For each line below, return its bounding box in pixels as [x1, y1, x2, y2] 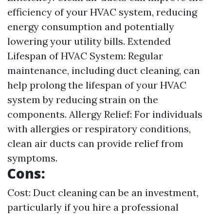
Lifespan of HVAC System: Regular [7, 50, 163, 62]
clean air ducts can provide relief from [7, 137, 183, 149]
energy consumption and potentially [7, 20, 174, 33]
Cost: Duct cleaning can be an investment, [7, 186, 199, 199]
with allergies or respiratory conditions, [7, 123, 191, 135]
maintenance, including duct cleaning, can [7, 64, 200, 76]
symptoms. [7, 152, 57, 164]
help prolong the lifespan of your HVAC [7, 79, 186, 91]
